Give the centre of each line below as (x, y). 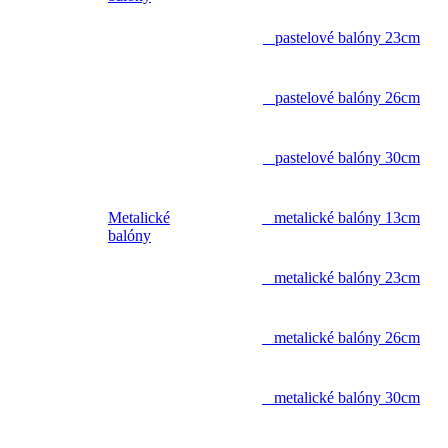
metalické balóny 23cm (341, 278)
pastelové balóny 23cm (341, 38)
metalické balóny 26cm (341, 338)
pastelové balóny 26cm (341, 98)
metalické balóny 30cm (341, 398)
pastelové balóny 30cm (341, 158)
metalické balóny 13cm (341, 218)
